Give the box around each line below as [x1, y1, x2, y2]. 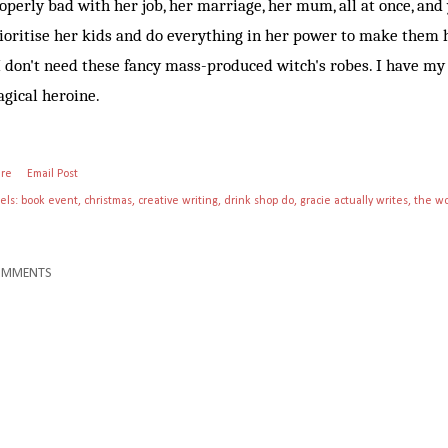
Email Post [27, 168, 78, 181]
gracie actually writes [300, 195, 408, 208]
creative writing [138, 195, 218, 208]
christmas [84, 195, 132, 208]
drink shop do [224, 195, 294, 208]
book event [21, 195, 78, 208]
